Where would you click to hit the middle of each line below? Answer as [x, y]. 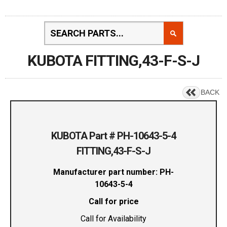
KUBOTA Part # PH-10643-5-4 [113, 136]
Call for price [113, 202]
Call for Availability [113, 219]
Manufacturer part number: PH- [113, 172]
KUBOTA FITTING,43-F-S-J [113, 61]
